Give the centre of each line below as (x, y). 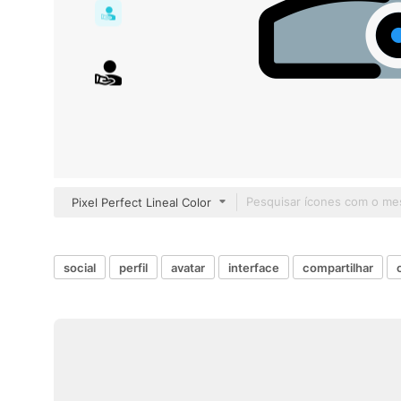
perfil (133, 267)
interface (254, 267)
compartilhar (338, 267)
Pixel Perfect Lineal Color (141, 202)
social (80, 267)
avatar (188, 267)
